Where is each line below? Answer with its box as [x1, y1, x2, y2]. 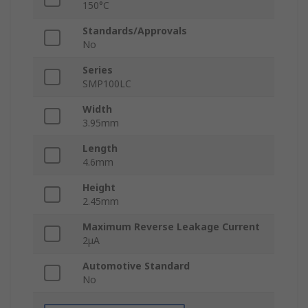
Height [82, 181, 115, 195]
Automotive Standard [82, 259, 190, 273]
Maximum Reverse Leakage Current [82, 220, 260, 234]
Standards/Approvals [82, 24, 187, 38]
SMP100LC [82, 77, 131, 91]
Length [82, 142, 118, 155]
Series [82, 63, 113, 77]
